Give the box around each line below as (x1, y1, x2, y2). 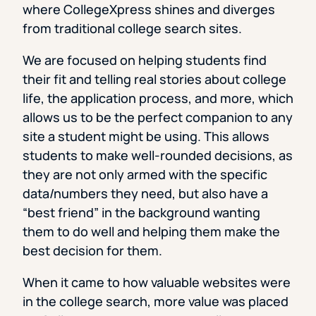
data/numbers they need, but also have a (23, 185, 268, 202)
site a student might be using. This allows (23, 128, 269, 145)
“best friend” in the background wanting (23, 204, 260, 221)
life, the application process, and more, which (23, 90, 293, 107)
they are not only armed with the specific (23, 166, 267, 183)
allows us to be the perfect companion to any (23, 109, 293, 126)
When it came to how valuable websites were (23, 274, 291, 291)
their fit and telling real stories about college (23, 71, 286, 88)
